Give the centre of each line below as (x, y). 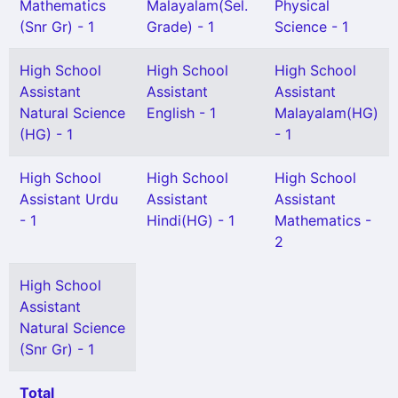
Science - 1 (311, 27)
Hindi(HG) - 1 (191, 220)
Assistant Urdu (69, 199)
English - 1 (181, 113)
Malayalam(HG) (326, 113)
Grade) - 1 (180, 27)
